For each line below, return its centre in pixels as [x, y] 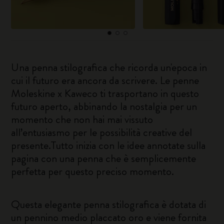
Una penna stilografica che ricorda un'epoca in [109, 67]
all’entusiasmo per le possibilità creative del [102, 132]
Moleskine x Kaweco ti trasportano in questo [105, 93]
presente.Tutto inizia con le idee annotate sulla [108, 145]
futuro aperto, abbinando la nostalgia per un [104, 106]
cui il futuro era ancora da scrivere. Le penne [105, 80]
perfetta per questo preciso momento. [93, 171]
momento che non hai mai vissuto [82, 119]
